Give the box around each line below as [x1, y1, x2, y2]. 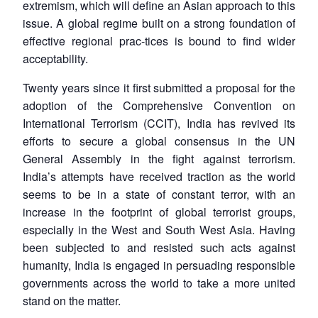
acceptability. [23, 50, 88, 67]
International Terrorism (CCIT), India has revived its [23, 114, 295, 131]
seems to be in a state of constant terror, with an [23, 185, 295, 202]
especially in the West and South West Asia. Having [23, 221, 295, 238]
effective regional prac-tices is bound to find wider [23, 32, 295, 49]
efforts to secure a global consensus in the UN [23, 132, 295, 149]
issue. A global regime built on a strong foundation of [23, 14, 295, 31]
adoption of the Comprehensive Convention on [23, 97, 295, 114]
